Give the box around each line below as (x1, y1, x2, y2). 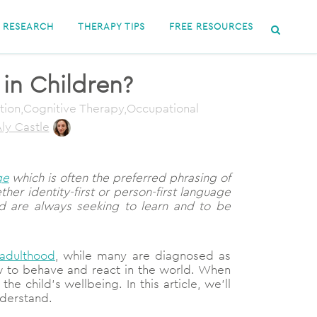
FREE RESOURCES (169, 21, 253, 32)
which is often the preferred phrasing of (8, 170, 231, 186)
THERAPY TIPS (78, 21, 145, 32)
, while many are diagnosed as (54, 248, 231, 264)
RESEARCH (3, 21, 54, 32)
